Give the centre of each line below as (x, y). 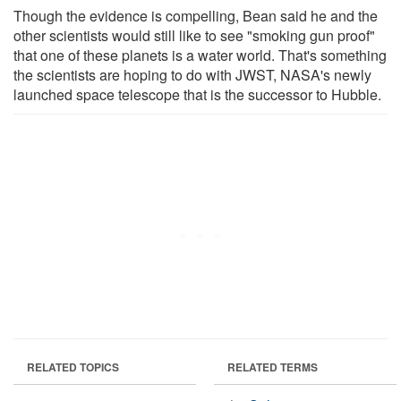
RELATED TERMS (273, 367)
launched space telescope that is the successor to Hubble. (197, 94)
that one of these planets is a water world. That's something (200, 55)
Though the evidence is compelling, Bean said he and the (196, 15)
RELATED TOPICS (73, 367)
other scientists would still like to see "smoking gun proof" (194, 35)
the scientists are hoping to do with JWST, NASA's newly (192, 74)
